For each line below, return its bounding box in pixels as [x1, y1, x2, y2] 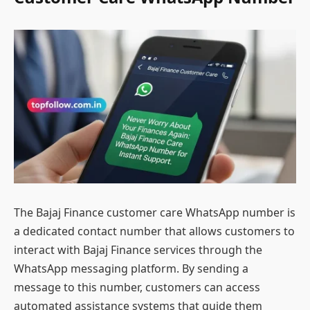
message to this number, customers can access [14, 280, 260, 295]
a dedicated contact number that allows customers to [14, 224, 295, 239]
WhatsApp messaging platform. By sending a [14, 261, 248, 277]
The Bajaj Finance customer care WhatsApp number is [14, 205, 295, 221]
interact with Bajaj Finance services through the [14, 242, 262, 258]
